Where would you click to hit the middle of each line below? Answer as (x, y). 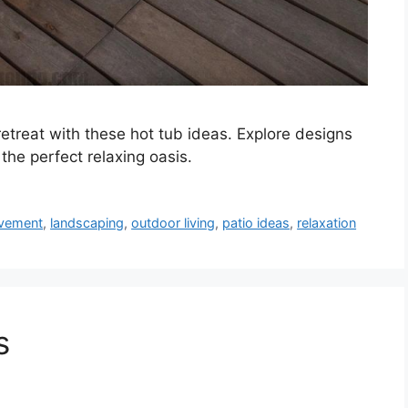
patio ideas (256, 223)
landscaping (87, 223)
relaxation (327, 223)
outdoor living (173, 223)
